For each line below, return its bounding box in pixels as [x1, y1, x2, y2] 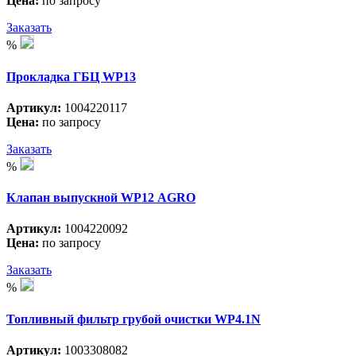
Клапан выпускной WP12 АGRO [6, 191, 195, 205]
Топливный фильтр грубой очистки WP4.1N [6, 311, 261, 326]
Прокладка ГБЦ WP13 [6, 69, 136, 83]
